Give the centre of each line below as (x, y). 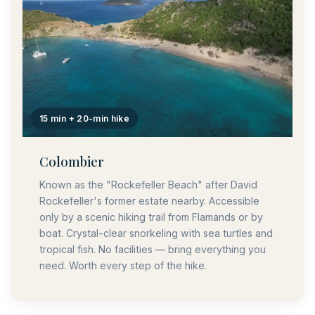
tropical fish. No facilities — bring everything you (153, 249)
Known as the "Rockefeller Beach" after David (148, 184)
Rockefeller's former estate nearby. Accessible (149, 200)
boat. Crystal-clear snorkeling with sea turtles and (156, 233)
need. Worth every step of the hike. (123, 265)
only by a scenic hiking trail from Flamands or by (151, 217)
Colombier (72, 162)
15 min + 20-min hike (85, 118)
